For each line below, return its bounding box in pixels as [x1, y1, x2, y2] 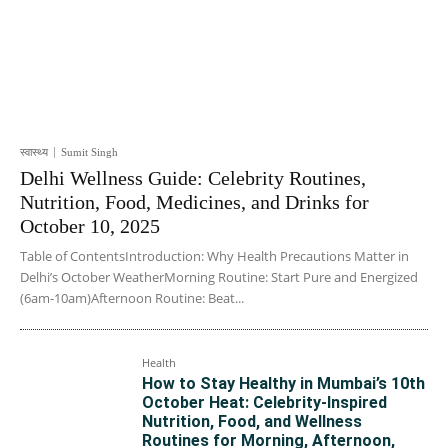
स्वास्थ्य [20, 145, 48, 158]
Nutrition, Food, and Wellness [142, 411, 363, 431]
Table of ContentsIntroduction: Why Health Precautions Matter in [20, 246, 409, 265]
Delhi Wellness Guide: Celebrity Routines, [20, 166, 366, 189]
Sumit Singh [61, 145, 118, 158]
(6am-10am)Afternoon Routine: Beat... [20, 288, 244, 307]
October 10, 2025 [20, 214, 160, 237]
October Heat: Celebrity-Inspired [142, 392, 388, 412]
